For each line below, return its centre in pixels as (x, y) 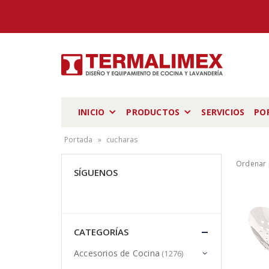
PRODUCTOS (153, 112)
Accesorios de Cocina (117, 253)
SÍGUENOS (96, 172)
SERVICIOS (223, 112)
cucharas (122, 140)
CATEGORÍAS (101, 232)
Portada (79, 140)
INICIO (92, 112)
